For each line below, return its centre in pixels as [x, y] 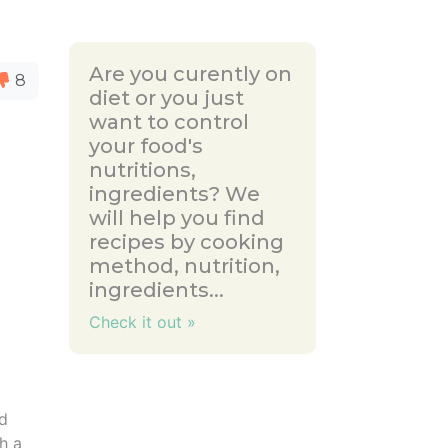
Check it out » [142, 322]
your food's [145, 146]
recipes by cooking [186, 242]
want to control [168, 122]
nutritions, [142, 170]
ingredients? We [174, 194]
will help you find [176, 218]
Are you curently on [190, 74]
